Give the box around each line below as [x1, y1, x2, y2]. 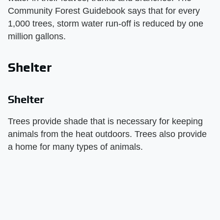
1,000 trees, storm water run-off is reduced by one [8, 18, 203, 28]
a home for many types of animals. [8, 141, 143, 152]
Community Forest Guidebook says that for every [8, 5, 200, 16]
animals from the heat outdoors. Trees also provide [8, 129, 207, 139]
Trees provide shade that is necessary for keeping [8, 116, 203, 126]
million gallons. [8, 31, 66, 41]
